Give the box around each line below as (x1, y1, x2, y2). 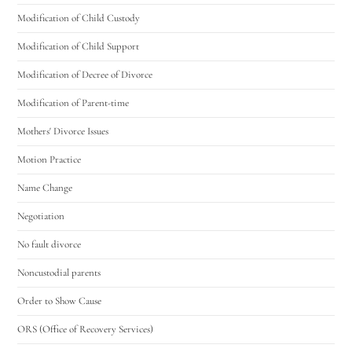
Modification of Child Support (17, 39, 140, 53)
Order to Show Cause (17, 294, 102, 307)
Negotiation (17, 209, 65, 222)
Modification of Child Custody (17, 11, 141, 24)
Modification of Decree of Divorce (17, 68, 153, 81)
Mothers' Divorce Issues (17, 124, 109, 137)
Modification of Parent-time (17, 96, 130, 109)
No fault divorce (17, 237, 82, 251)
